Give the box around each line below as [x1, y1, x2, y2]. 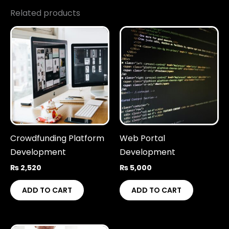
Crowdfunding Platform [10, 132, 104, 145]
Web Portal [120, 132, 165, 145]
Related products [10, 7, 80, 19]
